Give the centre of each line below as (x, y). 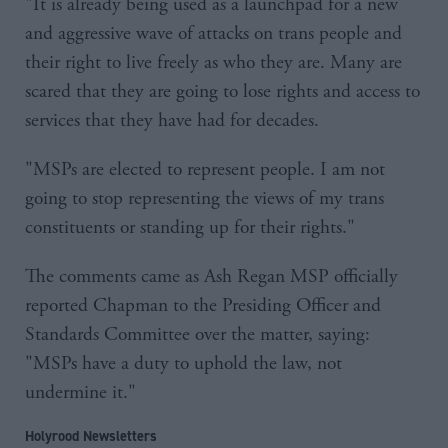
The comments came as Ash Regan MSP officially (211, 276)
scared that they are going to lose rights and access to (222, 91)
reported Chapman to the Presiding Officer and (203, 305)
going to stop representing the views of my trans (204, 198)
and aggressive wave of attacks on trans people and (213, 33)
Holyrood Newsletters (91, 435)
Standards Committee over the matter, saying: (197, 334)
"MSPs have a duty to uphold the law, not (183, 363)
